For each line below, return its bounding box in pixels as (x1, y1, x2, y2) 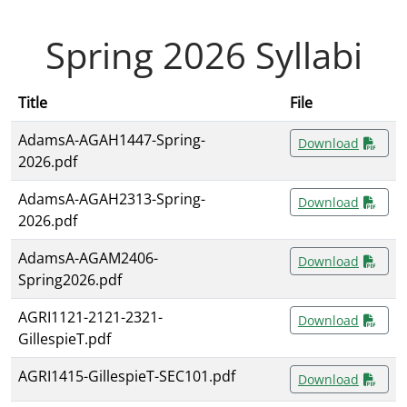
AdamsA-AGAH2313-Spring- (18, 189, 205, 210)
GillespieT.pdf (18, 329, 111, 350)
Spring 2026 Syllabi (45, 30, 362, 81)
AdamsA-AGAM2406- (18, 248, 158, 269)
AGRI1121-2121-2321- (18, 307, 163, 328)
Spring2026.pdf (18, 270, 122, 291)
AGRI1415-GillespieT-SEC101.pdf (18, 366, 235, 387)
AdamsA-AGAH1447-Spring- (18, 130, 205, 151)
